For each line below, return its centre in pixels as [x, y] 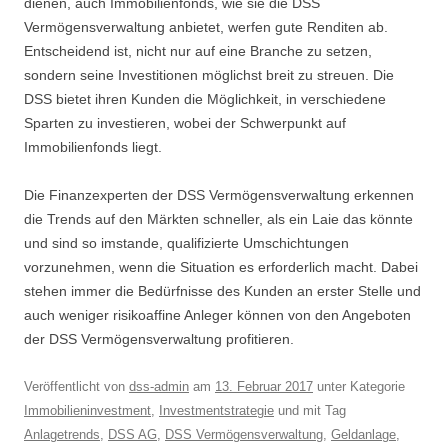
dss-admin [159, 387]
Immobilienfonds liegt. [93, 147]
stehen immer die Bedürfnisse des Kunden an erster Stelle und [222, 291]
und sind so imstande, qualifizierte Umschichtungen [186, 243]
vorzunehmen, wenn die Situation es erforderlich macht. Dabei [221, 267]
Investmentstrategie [216, 411]
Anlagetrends [62, 435]
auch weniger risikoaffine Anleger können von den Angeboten [217, 315]
